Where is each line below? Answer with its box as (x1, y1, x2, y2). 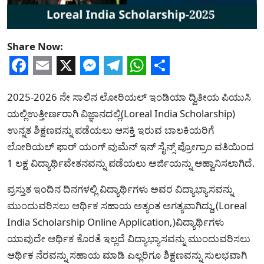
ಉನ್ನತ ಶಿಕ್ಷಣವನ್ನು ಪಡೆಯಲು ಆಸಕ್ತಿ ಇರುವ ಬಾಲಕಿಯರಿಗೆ (7, 123, 214, 137)
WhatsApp (127, 71, 219, 97)
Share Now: (7, 39, 63, 54)
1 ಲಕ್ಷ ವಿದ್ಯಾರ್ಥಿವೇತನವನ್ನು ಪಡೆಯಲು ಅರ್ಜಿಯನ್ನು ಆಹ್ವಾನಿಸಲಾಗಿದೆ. (7, 156, 255, 170)
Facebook (9, 71, 94, 97)
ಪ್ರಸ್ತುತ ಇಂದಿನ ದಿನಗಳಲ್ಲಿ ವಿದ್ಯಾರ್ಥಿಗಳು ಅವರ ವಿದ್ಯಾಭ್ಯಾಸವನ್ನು (7, 181, 233, 196)
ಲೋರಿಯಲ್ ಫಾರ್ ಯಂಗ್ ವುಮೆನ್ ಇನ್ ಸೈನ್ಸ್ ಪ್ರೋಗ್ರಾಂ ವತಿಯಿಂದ (7, 139, 254, 153)
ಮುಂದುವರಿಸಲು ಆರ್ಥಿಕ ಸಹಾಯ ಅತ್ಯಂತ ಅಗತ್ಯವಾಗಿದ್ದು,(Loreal (7, 198, 247, 212)
